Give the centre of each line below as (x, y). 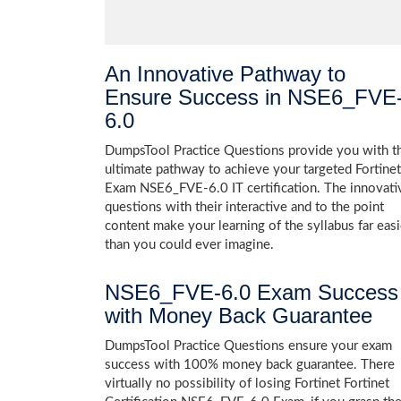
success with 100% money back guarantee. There (250, 365)
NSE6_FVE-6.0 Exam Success (252, 292)
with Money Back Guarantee (239, 316)
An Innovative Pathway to (225, 74)
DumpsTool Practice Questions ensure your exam (248, 346)
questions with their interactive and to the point (244, 207)
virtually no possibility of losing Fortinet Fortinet (247, 384)
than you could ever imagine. (189, 245)
